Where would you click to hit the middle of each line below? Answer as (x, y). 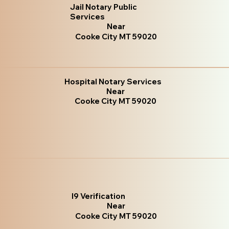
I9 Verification (99, 196)
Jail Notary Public (104, 7)
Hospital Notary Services (113, 82)
